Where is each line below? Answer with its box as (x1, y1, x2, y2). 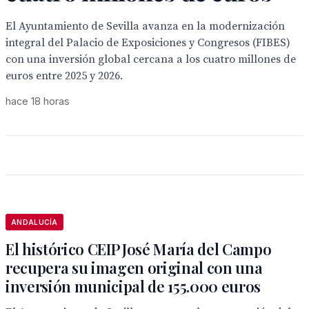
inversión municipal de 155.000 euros (6, 276, 261, 297)
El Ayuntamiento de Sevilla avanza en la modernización (6, 19, 285, 33)
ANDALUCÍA (11, 218, 58, 226)
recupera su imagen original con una (6, 257, 263, 278)
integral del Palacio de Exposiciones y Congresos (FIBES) (6, 36, 290, 50)
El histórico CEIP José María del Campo (6, 239, 272, 259)
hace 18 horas (6, 95, 70, 107)
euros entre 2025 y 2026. (6, 69, 123, 83)
